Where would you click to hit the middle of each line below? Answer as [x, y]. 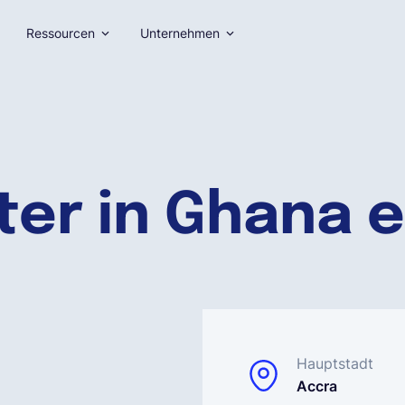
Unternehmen [179, 33]
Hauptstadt [335, 363]
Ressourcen [60, 33]
